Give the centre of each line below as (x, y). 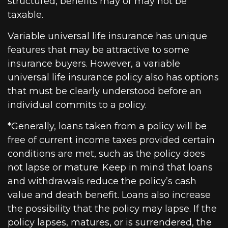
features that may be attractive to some (98, 50)
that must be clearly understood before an (105, 91)
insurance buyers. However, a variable (94, 64)
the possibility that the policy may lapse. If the (112, 209)
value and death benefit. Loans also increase (109, 195)
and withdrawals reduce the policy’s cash (102, 181)
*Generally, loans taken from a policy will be (107, 126)
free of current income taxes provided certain (111, 140)
